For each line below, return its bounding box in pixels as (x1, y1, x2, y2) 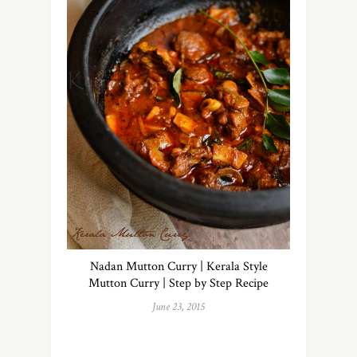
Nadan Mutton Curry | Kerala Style (89, 257, 268, 275)
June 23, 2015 (152, 299, 205, 314)
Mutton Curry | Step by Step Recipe (88, 274, 269, 292)
